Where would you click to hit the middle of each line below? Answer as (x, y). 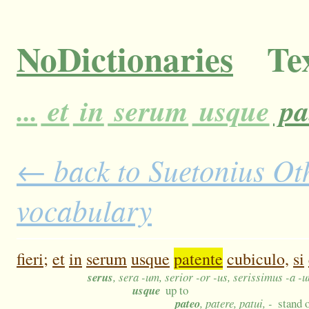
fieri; (32, 259)
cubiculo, (258, 259)
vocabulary (84, 210)
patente (198, 259)
